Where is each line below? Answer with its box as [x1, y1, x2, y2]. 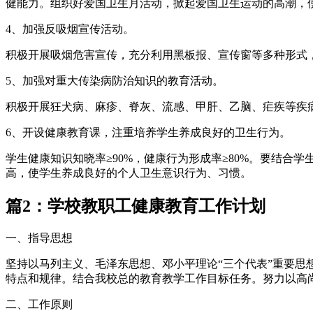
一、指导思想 [6, 231, 73, 244]
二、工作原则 [6, 298, 73, 310]
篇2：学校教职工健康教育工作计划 [6, 196, 265, 215]
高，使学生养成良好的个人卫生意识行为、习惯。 [6, 166, 252, 179]
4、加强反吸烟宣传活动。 [6, 22, 134, 35]
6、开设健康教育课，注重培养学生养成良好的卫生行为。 [6, 126, 291, 138]
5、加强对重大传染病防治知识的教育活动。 [6, 74, 224, 87]
